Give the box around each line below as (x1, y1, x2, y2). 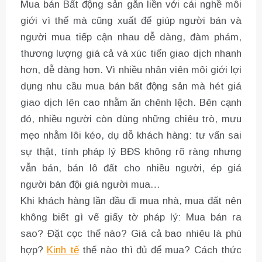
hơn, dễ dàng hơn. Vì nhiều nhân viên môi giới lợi (20, 64, 242, 76)
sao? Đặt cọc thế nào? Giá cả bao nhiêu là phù (20, 228, 242, 240)
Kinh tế (47, 244, 79, 256)
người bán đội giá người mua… (20, 179, 160, 191)
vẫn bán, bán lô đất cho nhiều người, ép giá (20, 163, 242, 174)
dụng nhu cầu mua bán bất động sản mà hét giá (20, 81, 242, 92)
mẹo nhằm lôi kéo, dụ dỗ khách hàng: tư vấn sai (20, 130, 242, 142)
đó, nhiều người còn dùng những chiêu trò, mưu (20, 113, 242, 125)
